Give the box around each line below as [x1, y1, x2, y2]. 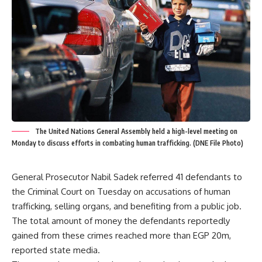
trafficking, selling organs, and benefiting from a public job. [12, 201, 242, 212]
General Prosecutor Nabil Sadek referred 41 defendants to [12, 171, 242, 183]
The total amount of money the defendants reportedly [12, 215, 230, 227]
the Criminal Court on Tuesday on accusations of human [12, 186, 230, 198]
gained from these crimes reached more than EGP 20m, [12, 230, 231, 242]
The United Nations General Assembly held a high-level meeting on [35, 127, 237, 136]
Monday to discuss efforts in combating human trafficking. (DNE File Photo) [12, 139, 243, 148]
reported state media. [12, 244, 100, 256]
